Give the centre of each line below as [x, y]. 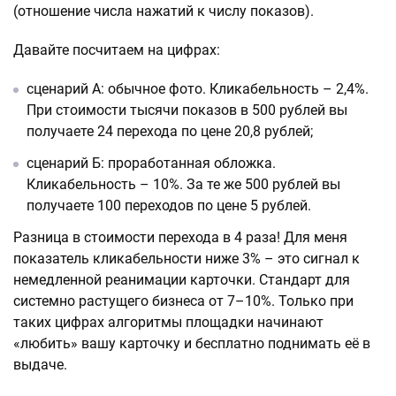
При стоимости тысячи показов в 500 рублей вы [187, 110]
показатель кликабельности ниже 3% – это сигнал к [187, 258]
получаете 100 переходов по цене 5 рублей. [169, 205]
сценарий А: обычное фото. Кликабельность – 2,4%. [198, 88]
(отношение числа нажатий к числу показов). [164, 11]
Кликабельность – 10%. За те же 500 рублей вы [183, 184]
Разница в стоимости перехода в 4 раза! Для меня [180, 237]
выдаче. [40, 364]
